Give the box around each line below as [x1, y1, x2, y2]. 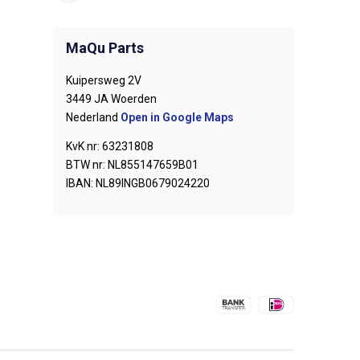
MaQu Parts [66, 39, 144, 56]
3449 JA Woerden [66, 92, 157, 105]
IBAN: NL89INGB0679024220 [66, 177, 210, 190]
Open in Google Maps [121, 111, 234, 124]
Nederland [66, 111, 121, 124]
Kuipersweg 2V [66, 74, 141, 87]
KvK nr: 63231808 [66, 140, 153, 153]
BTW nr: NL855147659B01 [66, 158, 198, 171]
